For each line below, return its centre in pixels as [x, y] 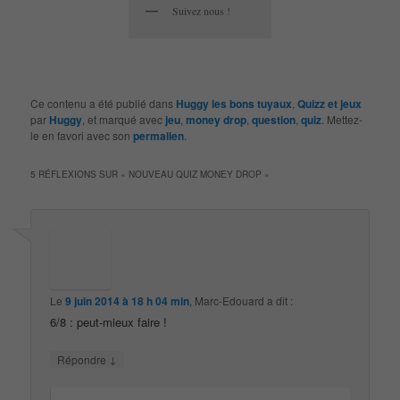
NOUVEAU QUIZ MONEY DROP [196, 174]
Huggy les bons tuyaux [234, 103]
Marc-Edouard [230, 300]
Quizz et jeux [330, 103]
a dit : [280, 300]
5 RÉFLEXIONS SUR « [80, 174]
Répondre [83, 359]
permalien [159, 135]
